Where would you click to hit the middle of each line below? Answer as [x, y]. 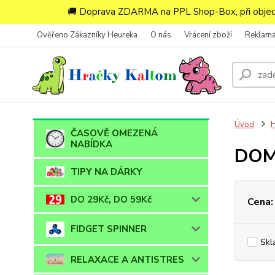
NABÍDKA [91, 144]
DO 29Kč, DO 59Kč [111, 199]
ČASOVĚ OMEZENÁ [114, 133]
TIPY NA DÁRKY [107, 172]
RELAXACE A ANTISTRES [127, 259]
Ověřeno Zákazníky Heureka [87, 35]
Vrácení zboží [208, 35]
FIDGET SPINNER [109, 229]
